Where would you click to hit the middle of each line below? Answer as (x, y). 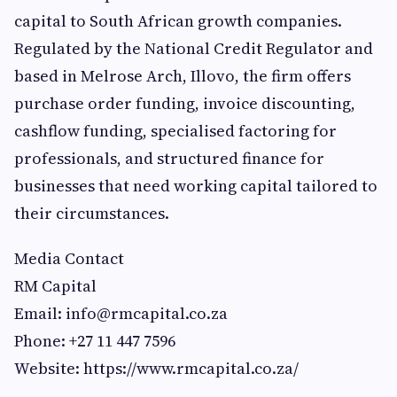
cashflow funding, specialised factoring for (175, 131)
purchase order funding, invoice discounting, (185, 104)
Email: (40, 314)
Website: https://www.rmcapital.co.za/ (156, 369)
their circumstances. (92, 214)
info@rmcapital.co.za (147, 314)
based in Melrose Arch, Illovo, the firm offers (183, 76)
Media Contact (69, 259)
